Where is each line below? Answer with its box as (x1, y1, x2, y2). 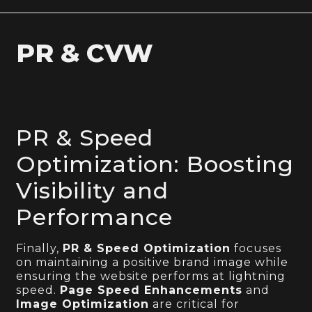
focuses (231, 242, 282, 256)
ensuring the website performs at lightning (16, 270, 286, 283)
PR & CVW (16, 38, 154, 69)
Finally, (16, 242, 63, 256)
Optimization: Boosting (16, 150, 295, 178)
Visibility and (16, 177, 169, 205)
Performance (16, 203, 173, 231)
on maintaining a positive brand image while (16, 256, 289, 270)
